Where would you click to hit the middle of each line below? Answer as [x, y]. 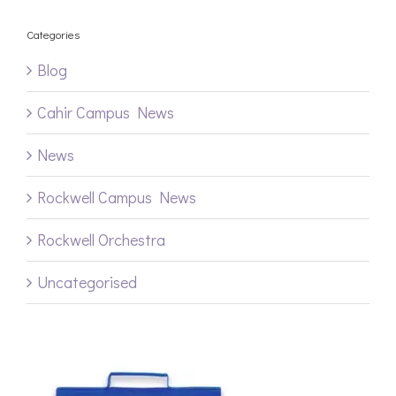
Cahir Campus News [106, 112]
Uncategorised [87, 282]
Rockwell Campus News [117, 197]
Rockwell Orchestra [101, 239]
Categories [53, 34]
